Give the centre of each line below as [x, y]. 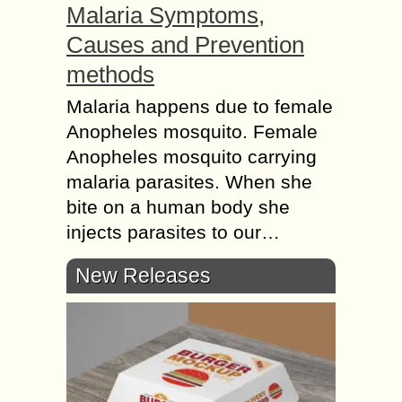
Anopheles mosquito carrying [192, 156]
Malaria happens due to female [200, 106]
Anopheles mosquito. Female [192, 131]
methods [110, 74]
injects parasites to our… [173, 232]
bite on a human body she [178, 206]
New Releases [143, 275]
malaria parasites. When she [189, 181]
